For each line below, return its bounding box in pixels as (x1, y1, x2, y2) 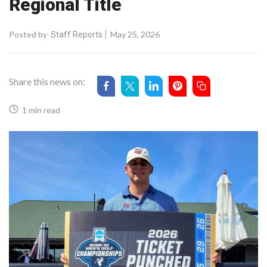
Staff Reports (51, 29, 103, 39)
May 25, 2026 (108, 29, 160, 39)
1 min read (18, 104, 60, 115)
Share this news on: (9, 75, 85, 87)
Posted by (9, 29, 47, 39)
